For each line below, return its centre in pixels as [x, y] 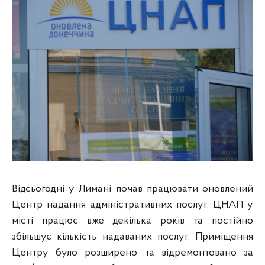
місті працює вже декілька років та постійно [132, 221]
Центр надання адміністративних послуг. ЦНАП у [132, 205]
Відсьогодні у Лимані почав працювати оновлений [132, 189]
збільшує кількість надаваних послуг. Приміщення [132, 237]
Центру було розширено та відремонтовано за [132, 253]
